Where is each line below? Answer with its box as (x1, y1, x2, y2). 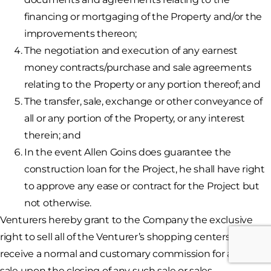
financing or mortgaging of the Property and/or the (24, 11, 263, 23)
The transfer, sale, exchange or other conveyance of (24, 96, 263, 108)
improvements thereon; (24, 28, 137, 40)
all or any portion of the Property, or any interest (24, 113, 245, 125)
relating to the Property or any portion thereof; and (24, 79, 261, 91)
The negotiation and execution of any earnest (24, 45, 238, 57)
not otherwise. (24, 197, 92, 209)
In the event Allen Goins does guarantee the (24, 146, 231, 158)
